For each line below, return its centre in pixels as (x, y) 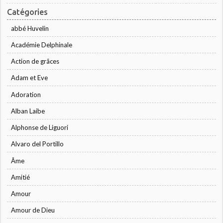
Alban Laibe (28, 111)
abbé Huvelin (30, 28)
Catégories (28, 12)
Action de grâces (35, 61)
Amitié (21, 177)
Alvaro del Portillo (38, 144)
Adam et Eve (30, 78)
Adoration (26, 94)
